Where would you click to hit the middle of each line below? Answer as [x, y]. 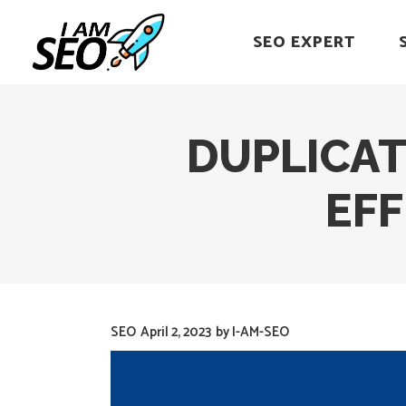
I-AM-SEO [261, 332]
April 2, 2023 [176, 332]
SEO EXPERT [304, 42]
